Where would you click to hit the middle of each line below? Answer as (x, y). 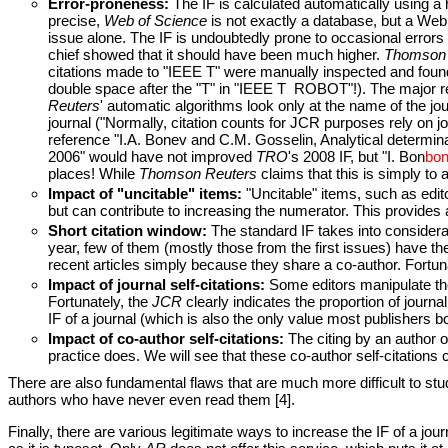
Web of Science (155, 21)
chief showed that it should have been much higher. (216, 55)
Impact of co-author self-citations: (166, 339)
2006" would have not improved (152, 157)
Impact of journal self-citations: (156, 285)
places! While (93, 174)
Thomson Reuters (198, 174)
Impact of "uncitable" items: (145, 194)
